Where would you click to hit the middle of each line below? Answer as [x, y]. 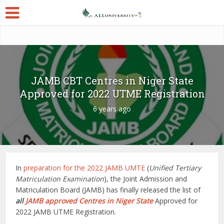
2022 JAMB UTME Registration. [66, 212]
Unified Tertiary [175, 168]
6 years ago [112, 109]
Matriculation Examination [60, 179]
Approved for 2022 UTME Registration [112, 93]
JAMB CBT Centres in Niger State [112, 80]
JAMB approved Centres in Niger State [89, 201]
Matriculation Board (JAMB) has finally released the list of [108, 190]
